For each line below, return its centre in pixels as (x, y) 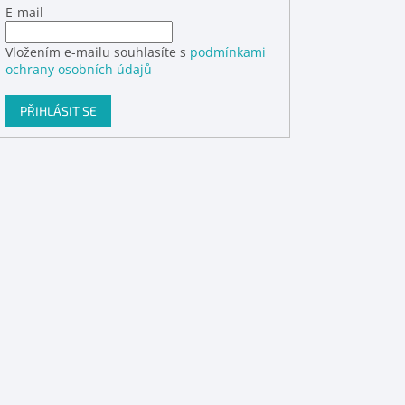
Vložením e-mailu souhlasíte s (98, 52)
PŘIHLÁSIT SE (59, 111)
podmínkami (228, 52)
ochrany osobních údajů (79, 70)
